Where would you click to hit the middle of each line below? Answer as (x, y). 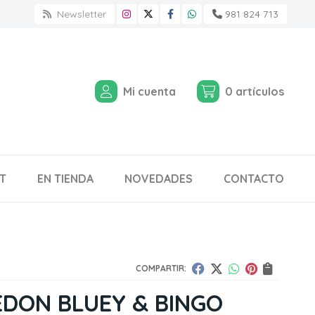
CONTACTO (254, 179)
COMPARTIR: (161, 268)
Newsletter (80, 14)
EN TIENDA (65, 179)
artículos (260, 91)
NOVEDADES (159, 179)
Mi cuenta (149, 91)
